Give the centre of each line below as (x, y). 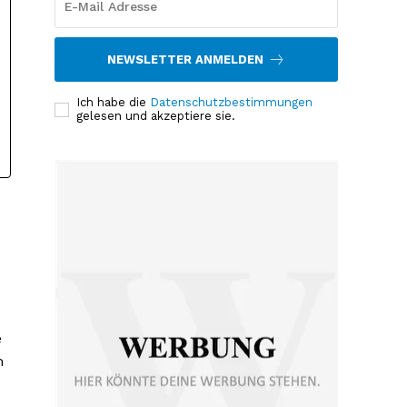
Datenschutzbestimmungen (232, 102)
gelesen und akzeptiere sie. (156, 116)
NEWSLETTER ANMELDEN (186, 60)
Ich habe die (114, 102)
